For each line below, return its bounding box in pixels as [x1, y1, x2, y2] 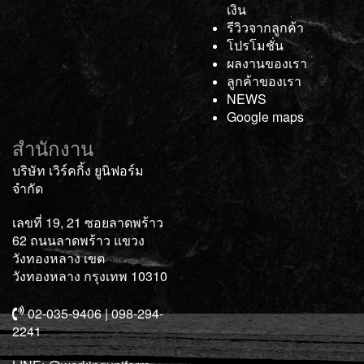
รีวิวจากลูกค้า [227, 18, 304, 37]
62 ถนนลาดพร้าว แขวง [12, 231, 145, 249]
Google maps [227, 107, 304, 126]
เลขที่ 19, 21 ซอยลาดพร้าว [12, 213, 163, 232]
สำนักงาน [12, 133, 93, 162]
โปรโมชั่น [227, 36, 284, 54]
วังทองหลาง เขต [12, 249, 105, 267]
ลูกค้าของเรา [227, 71, 301, 90]
